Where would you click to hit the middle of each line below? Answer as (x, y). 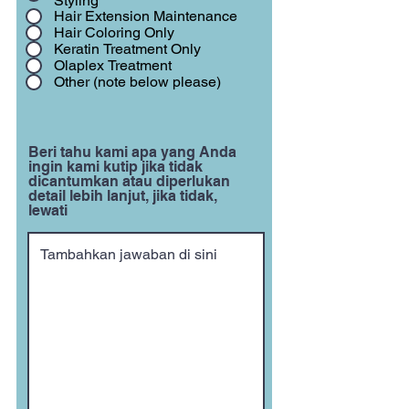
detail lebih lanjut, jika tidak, (123, 196)
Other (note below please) (137, 82)
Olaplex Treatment (113, 65)
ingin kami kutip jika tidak (115, 167)
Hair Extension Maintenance (146, 16)
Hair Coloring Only (114, 32)
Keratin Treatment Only (127, 49)
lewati (48, 210)
